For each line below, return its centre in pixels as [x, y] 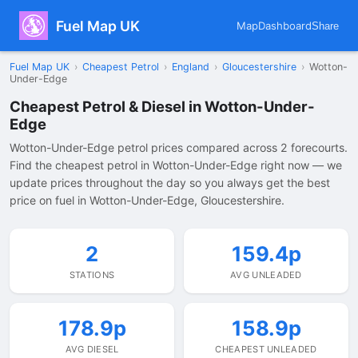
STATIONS [92, 275]
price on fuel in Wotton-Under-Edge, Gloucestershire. [147, 200]
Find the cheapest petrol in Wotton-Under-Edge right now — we [176, 165]
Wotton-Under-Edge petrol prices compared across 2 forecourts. [179, 147]
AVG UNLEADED [266, 275]
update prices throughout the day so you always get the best [170, 183]
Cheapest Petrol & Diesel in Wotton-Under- [162, 106]
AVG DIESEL [92, 349]
